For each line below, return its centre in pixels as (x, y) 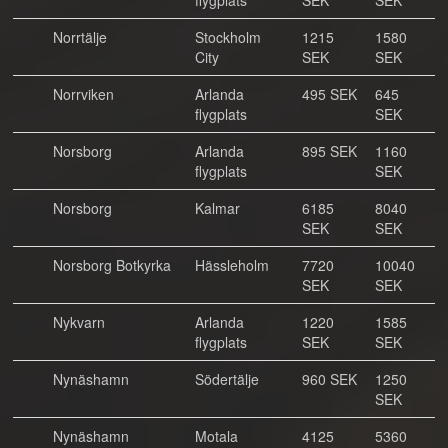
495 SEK (329, 94)
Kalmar (217, 208)
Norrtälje (80, 37)
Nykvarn (79, 322)
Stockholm (228, 37)
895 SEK (329, 151)
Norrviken (83, 94)
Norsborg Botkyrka (112, 265)
